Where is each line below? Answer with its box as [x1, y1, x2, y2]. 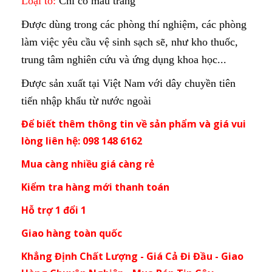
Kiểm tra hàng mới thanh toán [21, 180, 169, 194]
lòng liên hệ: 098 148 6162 [21, 134, 142, 148]
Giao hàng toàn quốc [21, 226, 122, 240]
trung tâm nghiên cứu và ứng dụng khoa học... [21, 53, 226, 66]
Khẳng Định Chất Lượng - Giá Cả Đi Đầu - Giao [21, 250, 243, 263]
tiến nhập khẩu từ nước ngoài [21, 95, 151, 107]
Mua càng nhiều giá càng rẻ [21, 157, 154, 171]
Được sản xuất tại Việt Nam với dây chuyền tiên [21, 77, 236, 90]
